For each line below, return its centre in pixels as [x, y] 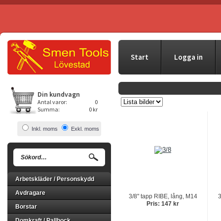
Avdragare [30, 193]
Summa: [49, 109]
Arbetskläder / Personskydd [55, 179]
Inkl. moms [44, 129]
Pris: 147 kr [163, 204]
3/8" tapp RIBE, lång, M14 [163, 196]
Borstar [26, 207]
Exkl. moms [85, 129]
